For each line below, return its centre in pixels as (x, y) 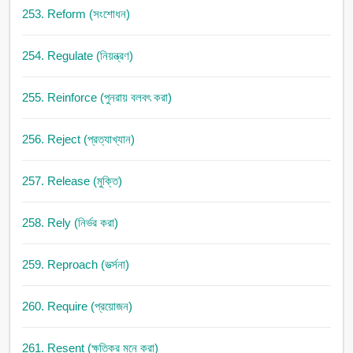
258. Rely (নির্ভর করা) (70, 223)
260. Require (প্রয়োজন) (77, 307)
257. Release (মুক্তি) (72, 181)
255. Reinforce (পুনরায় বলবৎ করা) (97, 98)
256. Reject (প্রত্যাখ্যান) (78, 139)
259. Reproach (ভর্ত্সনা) (75, 265)
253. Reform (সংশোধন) (76, 14)
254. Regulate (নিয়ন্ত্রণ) (77, 56)
